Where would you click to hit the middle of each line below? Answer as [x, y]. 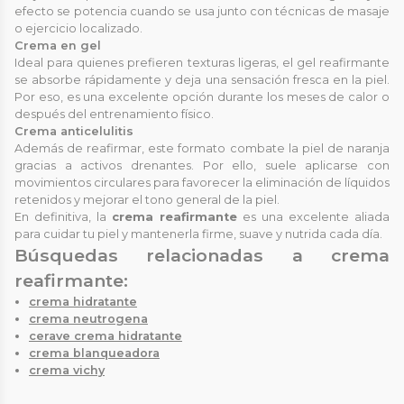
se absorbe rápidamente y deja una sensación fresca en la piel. [202, 79]
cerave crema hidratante [106, 335]
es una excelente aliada [313, 216]
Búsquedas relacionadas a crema [202, 255]
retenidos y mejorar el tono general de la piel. [147, 199]
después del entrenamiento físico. [114, 114]
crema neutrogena [88, 318]
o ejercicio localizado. [78, 28]
